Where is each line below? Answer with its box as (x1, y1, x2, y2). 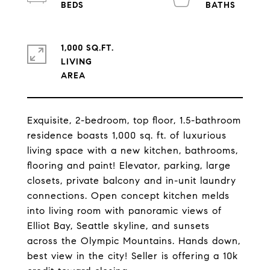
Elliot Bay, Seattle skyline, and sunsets (27, 220, 210, 231)
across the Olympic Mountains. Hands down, (27, 235, 240, 246)
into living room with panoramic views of (27, 205, 222, 216)
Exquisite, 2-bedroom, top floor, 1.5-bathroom (27, 115, 241, 126)
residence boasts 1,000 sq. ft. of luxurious (27, 130, 227, 141)
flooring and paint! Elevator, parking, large (27, 160, 231, 171)
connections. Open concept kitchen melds (27, 190, 230, 201)
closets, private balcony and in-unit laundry (27, 175, 236, 186)
